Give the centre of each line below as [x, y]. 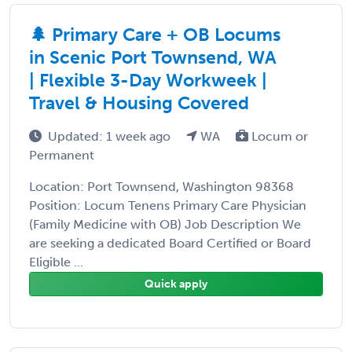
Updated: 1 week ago [111, 136]
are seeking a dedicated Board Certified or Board [170, 243]
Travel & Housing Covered [139, 103]
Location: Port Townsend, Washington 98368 [161, 186]
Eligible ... [56, 262]
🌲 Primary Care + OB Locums [155, 34]
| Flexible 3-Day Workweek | [148, 80]
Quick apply [176, 284]
